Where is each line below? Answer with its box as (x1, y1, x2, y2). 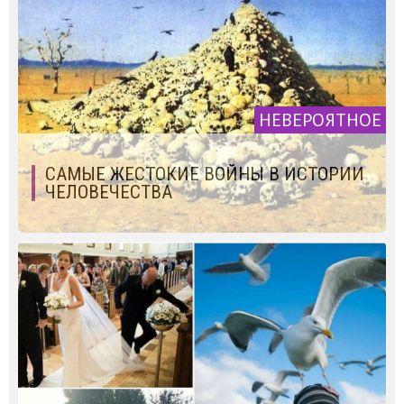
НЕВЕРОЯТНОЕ (259, 107, 381, 132)
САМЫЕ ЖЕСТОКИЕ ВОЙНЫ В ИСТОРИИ (45, 162, 364, 185)
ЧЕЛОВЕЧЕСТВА (45, 180, 172, 203)
